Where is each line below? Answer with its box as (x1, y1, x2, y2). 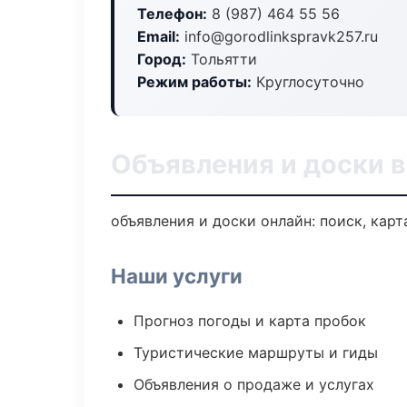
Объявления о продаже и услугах (134, 375, 374, 393)
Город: (137, 50, 186, 68)
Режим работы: (137, 73, 252, 91)
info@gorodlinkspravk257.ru (180, 27, 378, 45)
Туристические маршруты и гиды (134, 343, 378, 362)
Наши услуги (111, 263, 243, 288)
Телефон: (137, 5, 207, 23)
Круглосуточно (252, 73, 364, 91)
